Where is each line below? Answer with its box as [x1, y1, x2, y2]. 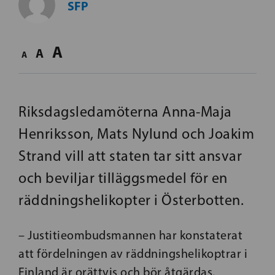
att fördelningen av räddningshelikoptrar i [18, 246, 247, 261]
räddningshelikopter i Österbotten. [18, 191, 244, 209]
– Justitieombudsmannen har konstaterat [18, 228, 242, 242]
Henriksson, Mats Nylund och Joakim [18, 125, 254, 142]
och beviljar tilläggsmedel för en [18, 169, 228, 187]
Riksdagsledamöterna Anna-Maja [18, 103, 232, 120]
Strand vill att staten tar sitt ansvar [18, 147, 242, 165]
